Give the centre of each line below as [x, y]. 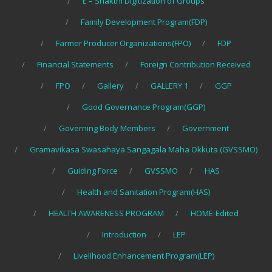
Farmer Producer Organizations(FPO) [123, 43]
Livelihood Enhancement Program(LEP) [144, 256]
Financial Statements [75, 65]
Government [205, 128]
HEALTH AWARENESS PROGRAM [106, 213]
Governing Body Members [107, 128]
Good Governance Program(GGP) [144, 107]
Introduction [124, 235]
